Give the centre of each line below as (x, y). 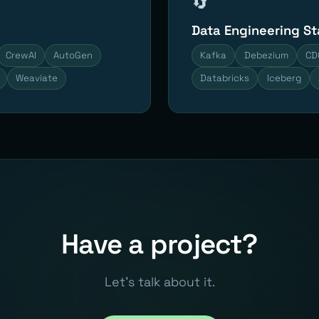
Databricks (225, 78)
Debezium (266, 55)
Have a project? (159, 244)
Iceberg (284, 78)
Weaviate (36, 78)
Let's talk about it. (159, 282)
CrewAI (21, 55)
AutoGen (73, 55)
